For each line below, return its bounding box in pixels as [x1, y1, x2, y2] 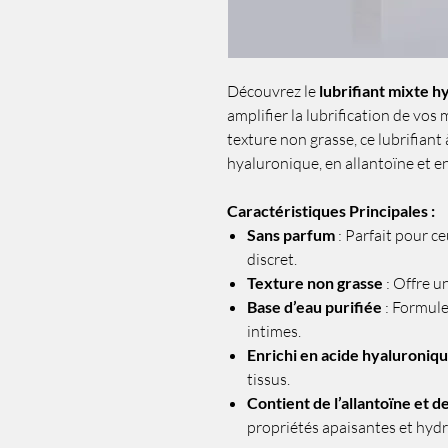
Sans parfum [247, 225, 335, 244]
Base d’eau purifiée [247, 297, 382, 316]
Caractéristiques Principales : [227, 201, 435, 220]
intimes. [247, 321, 301, 341]
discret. [247, 249, 297, 269]
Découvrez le [227, 81, 319, 101]
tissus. [247, 369, 290, 389]
